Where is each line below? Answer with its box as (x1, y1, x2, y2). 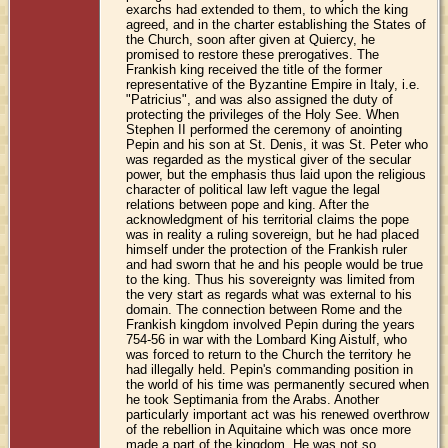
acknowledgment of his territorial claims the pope (126, 211, 410, 227)
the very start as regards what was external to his (126, 286, 413, 302)
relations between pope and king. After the (126, 196, 370, 212)
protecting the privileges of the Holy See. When (126, 106, 400, 122)
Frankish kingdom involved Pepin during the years (126, 316, 416, 332)
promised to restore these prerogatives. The (126, 46, 380, 62)
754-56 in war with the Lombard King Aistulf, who (126, 331, 408, 347)
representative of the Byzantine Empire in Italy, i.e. (126, 76, 421, 92)
